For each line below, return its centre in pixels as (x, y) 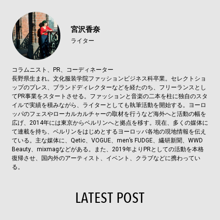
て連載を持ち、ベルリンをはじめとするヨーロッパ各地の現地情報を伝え (109, 132)
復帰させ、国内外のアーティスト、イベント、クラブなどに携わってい (106, 158)
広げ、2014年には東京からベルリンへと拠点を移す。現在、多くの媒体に (110, 123)
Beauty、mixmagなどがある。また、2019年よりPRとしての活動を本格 (108, 150)
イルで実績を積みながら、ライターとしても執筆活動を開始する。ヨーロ (109, 105)
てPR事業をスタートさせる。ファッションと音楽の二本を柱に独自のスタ (110, 96)
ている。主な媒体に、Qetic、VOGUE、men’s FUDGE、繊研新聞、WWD (107, 141)
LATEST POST (110, 198)
